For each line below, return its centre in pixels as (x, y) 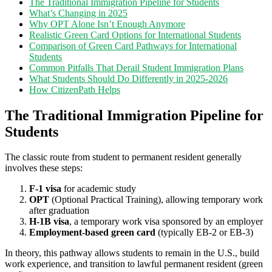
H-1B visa (49, 222)
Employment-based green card (92, 233)
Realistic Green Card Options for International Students (135, 35)
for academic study (99, 189)
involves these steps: (44, 168)
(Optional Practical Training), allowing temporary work (156, 200)
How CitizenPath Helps (75, 89)
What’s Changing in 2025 (78, 13)
